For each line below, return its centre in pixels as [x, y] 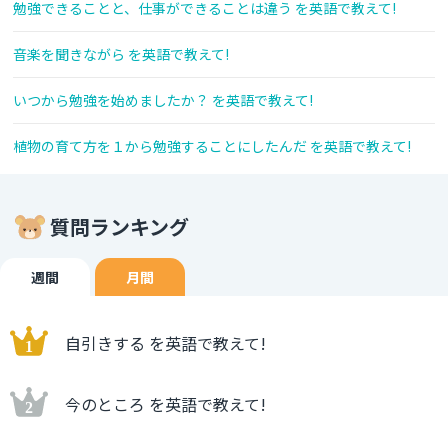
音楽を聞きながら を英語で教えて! [121, 54]
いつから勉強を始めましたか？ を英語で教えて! [163, 100]
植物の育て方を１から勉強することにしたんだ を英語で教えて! [212, 146]
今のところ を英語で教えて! [165, 404]
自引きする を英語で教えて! [165, 343]
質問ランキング [119, 227]
